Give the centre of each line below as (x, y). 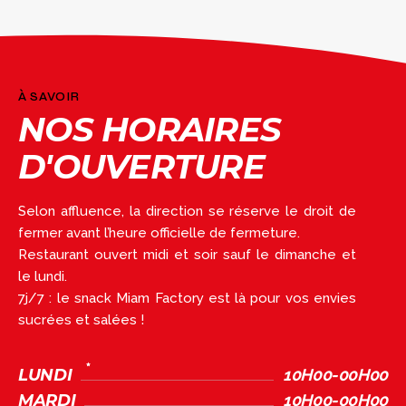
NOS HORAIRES (150, 129)
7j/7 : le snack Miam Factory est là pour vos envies (187, 298)
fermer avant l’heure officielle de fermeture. (159, 232)
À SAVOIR (49, 97)
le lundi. (43, 276)
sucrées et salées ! (81, 319)
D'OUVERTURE (141, 166)
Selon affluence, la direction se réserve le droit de (187, 211)
